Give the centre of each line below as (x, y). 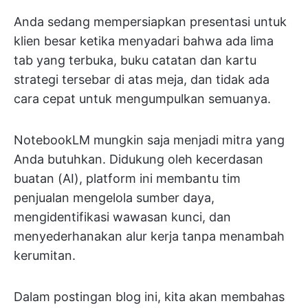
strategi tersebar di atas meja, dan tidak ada (142, 79)
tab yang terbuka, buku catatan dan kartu (135, 60)
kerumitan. (45, 255)
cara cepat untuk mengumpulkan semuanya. (142, 99)
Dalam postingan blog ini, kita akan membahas (149, 297)
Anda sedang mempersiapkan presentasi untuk (150, 22)
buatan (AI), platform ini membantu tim (127, 178)
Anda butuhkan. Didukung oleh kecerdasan (139, 159)
